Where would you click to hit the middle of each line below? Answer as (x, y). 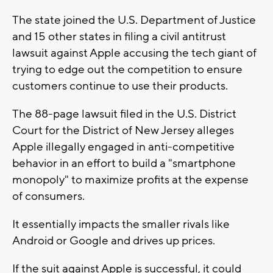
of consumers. (48, 196)
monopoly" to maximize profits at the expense (130, 179)
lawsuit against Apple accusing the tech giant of (134, 53)
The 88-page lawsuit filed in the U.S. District (124, 114)
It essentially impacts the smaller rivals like (121, 224)
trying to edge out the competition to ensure (127, 69)
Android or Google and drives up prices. (114, 240)
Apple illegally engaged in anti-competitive (123, 147)
